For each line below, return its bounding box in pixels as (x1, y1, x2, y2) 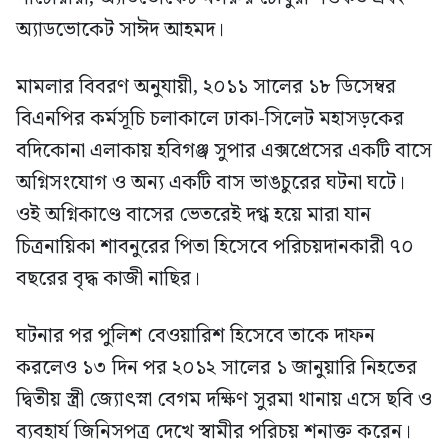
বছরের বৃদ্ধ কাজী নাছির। (16, 263, 200, 296)
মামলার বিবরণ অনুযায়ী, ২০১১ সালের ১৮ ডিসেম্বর (16, 71, 396, 104)
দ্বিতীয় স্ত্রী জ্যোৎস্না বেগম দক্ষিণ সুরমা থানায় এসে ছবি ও (16, 384, 432, 417)
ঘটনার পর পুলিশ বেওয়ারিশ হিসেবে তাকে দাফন (16, 320, 375, 353)
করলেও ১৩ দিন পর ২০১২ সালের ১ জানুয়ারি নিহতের (16, 352, 417, 385)
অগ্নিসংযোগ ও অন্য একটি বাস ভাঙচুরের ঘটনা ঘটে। (16, 167, 405, 200)
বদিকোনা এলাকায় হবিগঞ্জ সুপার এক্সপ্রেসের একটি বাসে (16, 135, 432, 168)
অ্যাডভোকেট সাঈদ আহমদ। (16, 14, 224, 47)
